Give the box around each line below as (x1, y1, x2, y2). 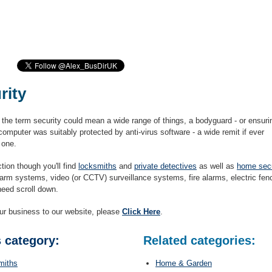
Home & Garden (155, 259, 212, 268)
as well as (197, 161, 237, 171)
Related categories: (143, 234, 256, 247)
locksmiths (78, 161, 117, 171)
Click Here (122, 207, 160, 216)
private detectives (134, 161, 197, 171)
